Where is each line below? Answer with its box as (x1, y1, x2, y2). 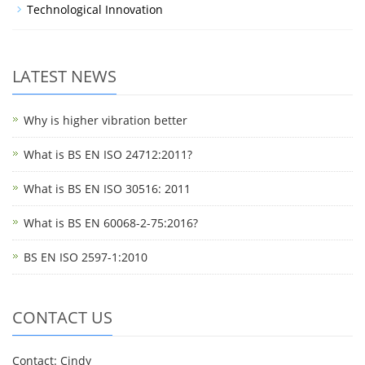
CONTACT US (12, 306, 112, 328)
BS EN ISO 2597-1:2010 (24, 248, 147, 265)
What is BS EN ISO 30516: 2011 (24, 180, 191, 196)
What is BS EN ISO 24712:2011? (24, 146, 192, 162)
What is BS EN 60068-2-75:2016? (24, 214, 198, 231)
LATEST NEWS (12, 64, 117, 87)
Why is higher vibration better (24, 112, 187, 128)
